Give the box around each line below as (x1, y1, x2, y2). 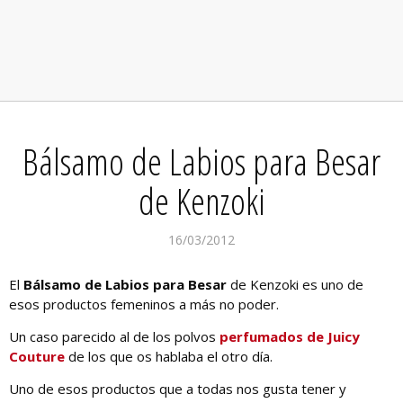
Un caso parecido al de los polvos (9, 327, 219, 346)
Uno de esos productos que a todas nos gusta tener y (9, 380, 346, 399)
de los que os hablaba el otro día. (65, 347, 273, 366)
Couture (9, 347, 65, 366)
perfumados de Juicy (219, 327, 360, 346)
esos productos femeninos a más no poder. (9, 295, 279, 314)
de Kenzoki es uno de (227, 275, 363, 294)
